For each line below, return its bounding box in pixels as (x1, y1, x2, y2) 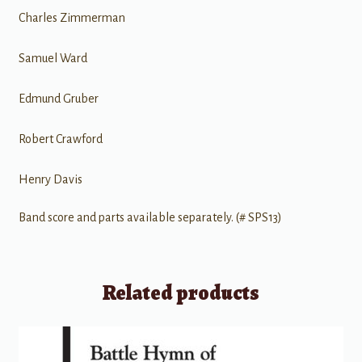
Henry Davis (18, 172, 82, 186)
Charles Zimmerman (18, 11, 125, 24)
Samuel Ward (18, 51, 87, 65)
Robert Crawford (18, 132, 103, 145)
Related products (103, 278, 259, 307)
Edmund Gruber (18, 91, 99, 105)
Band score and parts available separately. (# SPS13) (18, 211, 282, 225)
